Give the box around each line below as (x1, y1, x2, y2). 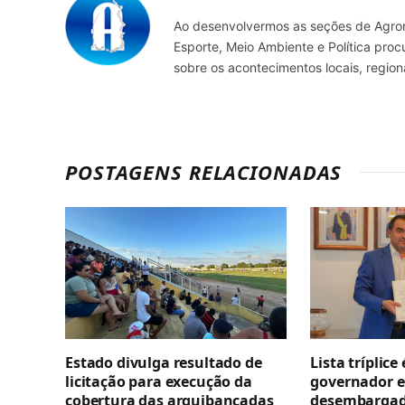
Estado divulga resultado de (65, 352, 262, 372)
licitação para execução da (65, 371, 252, 391)
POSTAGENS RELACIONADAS (65, 157, 343, 185)
